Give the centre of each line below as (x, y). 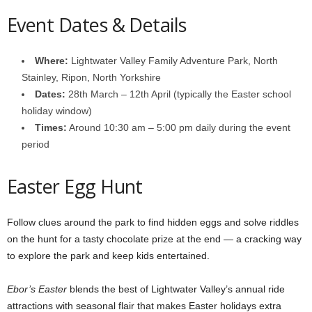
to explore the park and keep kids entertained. (108, 256)
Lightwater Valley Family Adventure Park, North (173, 61)
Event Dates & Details (97, 25)
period (36, 144)
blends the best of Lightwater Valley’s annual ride (176, 289)
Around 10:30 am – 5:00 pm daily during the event (179, 127)
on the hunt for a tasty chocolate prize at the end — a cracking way (154, 239)
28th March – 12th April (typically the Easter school (178, 94)
